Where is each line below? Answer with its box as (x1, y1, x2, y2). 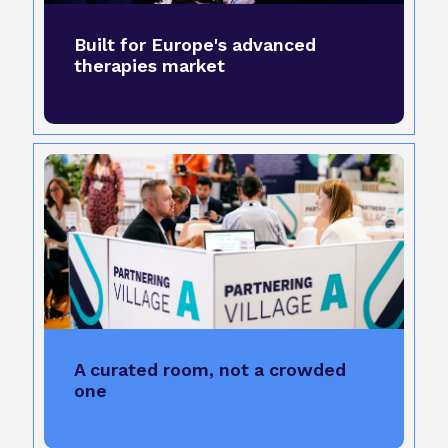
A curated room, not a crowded (73, 359, 346, 381)
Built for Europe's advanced (73, 34, 316, 56)
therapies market (73, 55, 225, 77)
